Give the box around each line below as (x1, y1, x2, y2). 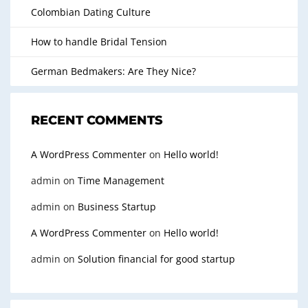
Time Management (78, 174, 164, 187)
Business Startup (78, 200, 156, 213)
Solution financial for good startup (78, 252, 235, 265)
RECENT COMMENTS (31, 113, 163, 128)
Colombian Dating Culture (31, 5, 151, 19)
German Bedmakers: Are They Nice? (31, 65, 196, 78)
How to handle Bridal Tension (31, 35, 167, 48)
